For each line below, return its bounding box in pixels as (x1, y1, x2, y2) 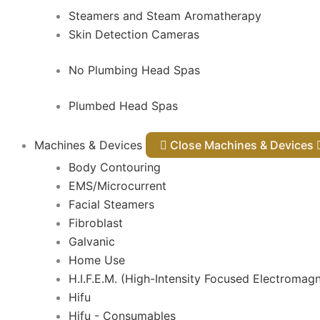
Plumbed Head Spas (69, 99, 178, 113)
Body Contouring (69, 160, 161, 174)
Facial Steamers (69, 197, 154, 211)
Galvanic (69, 234, 115, 249)
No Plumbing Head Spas (69, 63, 200, 77)
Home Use (69, 253, 125, 267)
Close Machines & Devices (204, 138, 316, 152)
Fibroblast (69, 216, 123, 230)
